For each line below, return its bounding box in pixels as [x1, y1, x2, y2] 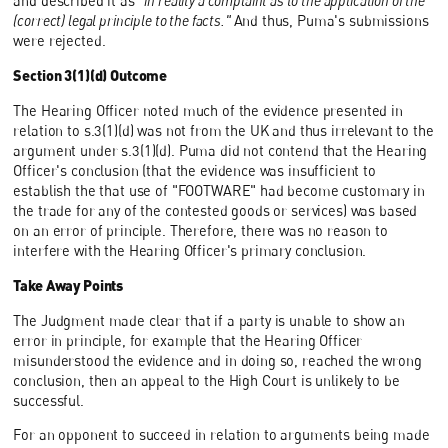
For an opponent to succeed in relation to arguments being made [13, 426, 430, 444]
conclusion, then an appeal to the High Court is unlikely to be [13, 371, 400, 389]
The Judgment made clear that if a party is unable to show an [13, 311, 405, 329]
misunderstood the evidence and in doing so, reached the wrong [13, 351, 422, 369]
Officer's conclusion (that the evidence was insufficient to [13, 161, 376, 179]
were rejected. [13, 31, 106, 49]
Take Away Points [13, 276, 124, 295]
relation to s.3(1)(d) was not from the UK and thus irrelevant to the [13, 121, 434, 139]
